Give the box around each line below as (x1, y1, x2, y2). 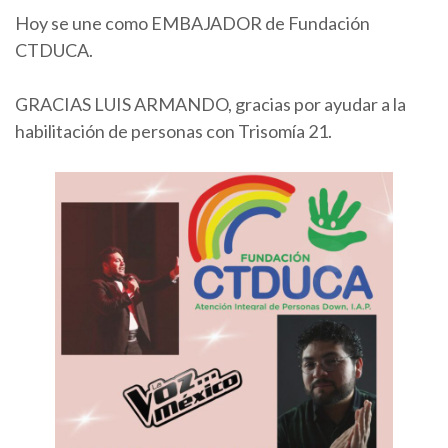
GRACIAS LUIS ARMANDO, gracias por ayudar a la (15, 92, 406, 115)
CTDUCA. (15, 38, 93, 61)
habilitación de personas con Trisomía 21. (15, 119, 332, 142)
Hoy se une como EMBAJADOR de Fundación (15, 11, 370, 34)
